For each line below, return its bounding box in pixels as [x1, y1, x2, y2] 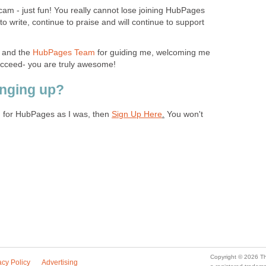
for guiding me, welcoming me [95, 47, 210, 57]
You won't [164, 109, 203, 119]
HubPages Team [33, 47, 95, 57]
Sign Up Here [112, 109, 162, 119]
